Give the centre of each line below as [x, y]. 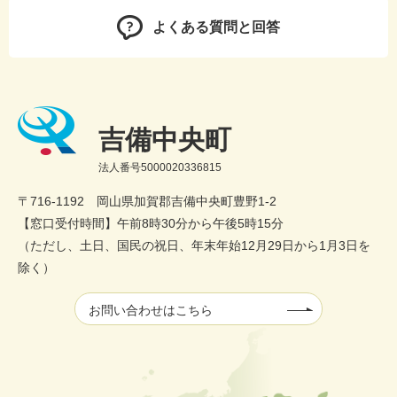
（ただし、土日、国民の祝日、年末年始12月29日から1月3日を [194, 246]
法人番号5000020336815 [160, 168]
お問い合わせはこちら [151, 311]
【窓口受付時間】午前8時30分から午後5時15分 [151, 224]
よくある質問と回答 [216, 27]
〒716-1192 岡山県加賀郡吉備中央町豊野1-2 [147, 202]
